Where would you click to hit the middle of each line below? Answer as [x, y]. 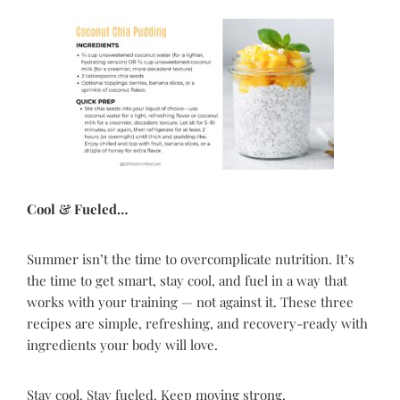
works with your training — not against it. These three [190, 301]
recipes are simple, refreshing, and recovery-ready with [197, 323]
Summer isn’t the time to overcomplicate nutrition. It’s [191, 258]
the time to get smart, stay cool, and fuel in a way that [187, 280]
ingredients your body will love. [122, 344]
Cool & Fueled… [77, 208]
